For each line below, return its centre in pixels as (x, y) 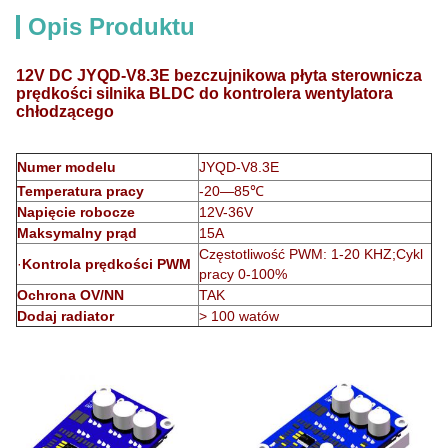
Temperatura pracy (80, 191)
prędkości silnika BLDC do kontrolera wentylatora (204, 93)
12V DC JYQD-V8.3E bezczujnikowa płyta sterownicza (219, 75)
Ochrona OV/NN (70, 295)
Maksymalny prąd (77, 233)
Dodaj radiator (65, 316)
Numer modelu (66, 167)
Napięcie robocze (76, 212)
